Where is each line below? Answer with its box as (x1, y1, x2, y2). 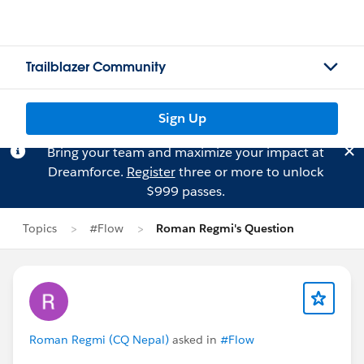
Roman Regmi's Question (156, 221, 294, 236)
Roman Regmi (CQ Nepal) (29, 332, 169, 347)
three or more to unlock (175, 163, 323, 180)
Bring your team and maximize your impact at (46, 144, 324, 161)
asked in (169, 332, 220, 347)
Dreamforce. (47, 163, 127, 180)
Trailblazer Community (26, 58, 166, 76)
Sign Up (158, 110, 206, 127)
